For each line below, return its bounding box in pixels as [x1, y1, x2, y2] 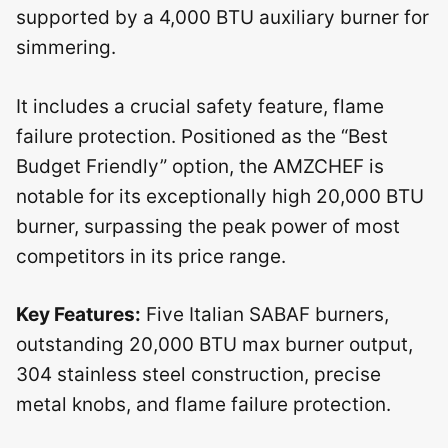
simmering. [16, 36, 116, 59]
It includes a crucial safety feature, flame [16, 94, 384, 118]
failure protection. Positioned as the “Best [16, 124, 388, 148]
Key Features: [16, 303, 141, 326]
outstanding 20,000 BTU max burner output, [16, 333, 413, 356]
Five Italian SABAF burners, [141, 303, 389, 326]
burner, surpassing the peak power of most [16, 214, 400, 238]
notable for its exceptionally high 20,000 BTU [16, 184, 424, 208]
